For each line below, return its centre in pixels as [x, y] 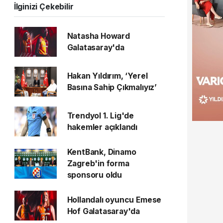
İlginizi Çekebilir [44, 7]
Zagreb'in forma [98, 164]
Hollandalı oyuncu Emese [114, 200]
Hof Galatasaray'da [104, 211]
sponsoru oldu [95, 175]
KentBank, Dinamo [102, 152]
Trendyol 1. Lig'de [101, 116]
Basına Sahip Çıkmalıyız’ [112, 87]
